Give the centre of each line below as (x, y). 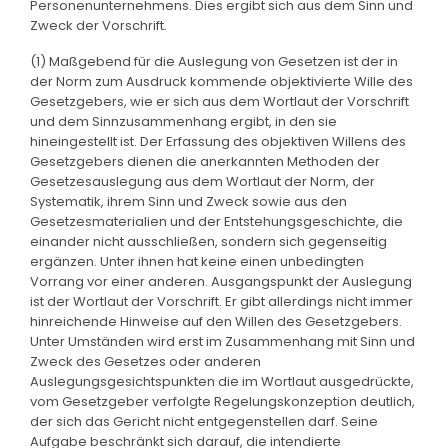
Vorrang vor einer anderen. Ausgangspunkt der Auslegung (221, 281)
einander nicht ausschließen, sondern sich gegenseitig (208, 241)
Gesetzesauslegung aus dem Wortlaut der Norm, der (202, 181)
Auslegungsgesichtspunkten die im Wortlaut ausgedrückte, (222, 381)
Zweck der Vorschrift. (98, 25)
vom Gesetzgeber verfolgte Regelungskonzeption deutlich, (222, 401)
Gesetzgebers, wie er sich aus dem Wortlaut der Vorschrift (219, 101)
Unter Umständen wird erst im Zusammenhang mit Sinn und (222, 341)
